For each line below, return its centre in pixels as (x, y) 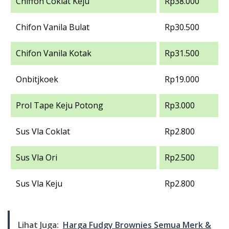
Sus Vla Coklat (43, 131)
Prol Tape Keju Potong (60, 105)
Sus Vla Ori (37, 157)
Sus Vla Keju (39, 183)
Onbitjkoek (37, 79)
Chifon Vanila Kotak (54, 53)
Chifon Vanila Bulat (53, 27)
